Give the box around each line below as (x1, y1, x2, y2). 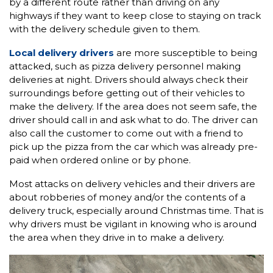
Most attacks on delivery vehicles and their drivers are (9, 177, 255, 190)
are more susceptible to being (114, 46, 257, 58)
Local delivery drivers (9, 46, 114, 58)
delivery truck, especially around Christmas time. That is (9, 204, 263, 216)
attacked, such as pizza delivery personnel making (9, 60, 241, 72)
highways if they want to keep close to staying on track (9, 9, 261, 21)
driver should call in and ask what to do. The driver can (9, 113, 258, 126)
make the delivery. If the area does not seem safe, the (9, 100, 257, 112)
